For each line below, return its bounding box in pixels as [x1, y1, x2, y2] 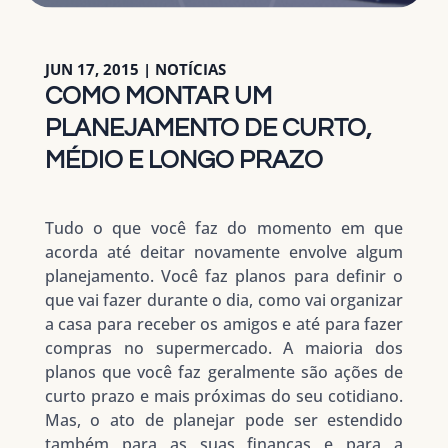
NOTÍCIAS [154, 59, 226, 80]
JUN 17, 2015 [44, 59, 139, 80]
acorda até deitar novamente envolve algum [44, 241, 404, 264]
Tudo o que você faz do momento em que [44, 217, 404, 240]
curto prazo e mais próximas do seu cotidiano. [44, 385, 404, 408]
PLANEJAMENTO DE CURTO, [44, 115, 372, 142]
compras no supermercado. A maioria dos [44, 337, 404, 360]
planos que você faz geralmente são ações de [44, 361, 404, 384]
